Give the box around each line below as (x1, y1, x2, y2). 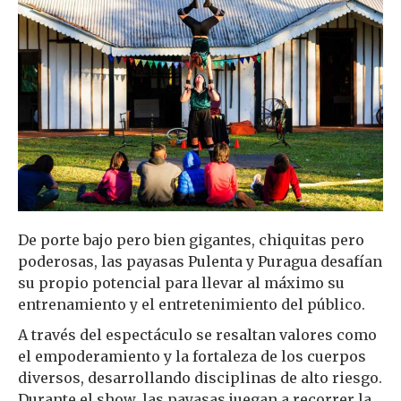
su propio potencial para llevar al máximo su (18, 274, 345, 293)
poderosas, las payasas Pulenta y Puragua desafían (18, 252, 382, 271)
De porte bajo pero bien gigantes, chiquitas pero (18, 231, 364, 250)
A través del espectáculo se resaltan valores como (18, 326, 377, 345)
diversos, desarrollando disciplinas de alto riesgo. (18, 369, 382, 388)
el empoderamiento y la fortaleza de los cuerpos (18, 347, 366, 366)
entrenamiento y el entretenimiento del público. (18, 295, 365, 314)
